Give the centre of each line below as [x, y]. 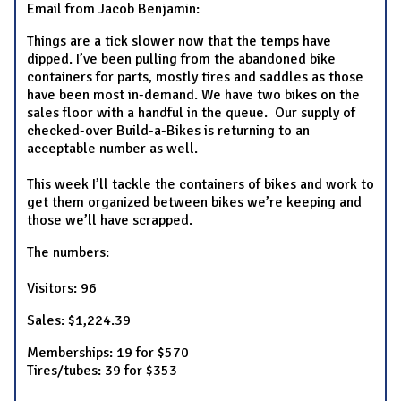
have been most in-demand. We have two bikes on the [193, 94]
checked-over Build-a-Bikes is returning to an [168, 130]
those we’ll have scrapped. [110, 220]
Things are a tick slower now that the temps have [179, 41]
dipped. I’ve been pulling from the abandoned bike [181, 59]
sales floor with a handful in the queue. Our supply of [191, 112]
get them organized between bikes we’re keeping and [194, 202]
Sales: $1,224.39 [79, 320]
